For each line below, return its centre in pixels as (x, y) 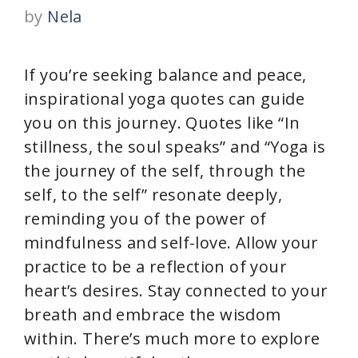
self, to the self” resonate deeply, (153, 195)
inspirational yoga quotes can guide (164, 99)
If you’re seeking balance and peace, (165, 75)
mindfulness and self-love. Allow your (171, 243)
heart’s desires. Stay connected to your (176, 290)
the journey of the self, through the (165, 171)
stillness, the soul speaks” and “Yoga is (175, 147)
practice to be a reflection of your (155, 267)
